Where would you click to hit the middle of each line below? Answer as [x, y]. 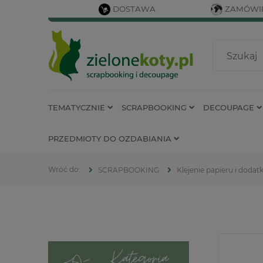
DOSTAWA [134, 9]
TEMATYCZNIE [77, 107]
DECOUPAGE [229, 107]
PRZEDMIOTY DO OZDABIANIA [110, 138]
